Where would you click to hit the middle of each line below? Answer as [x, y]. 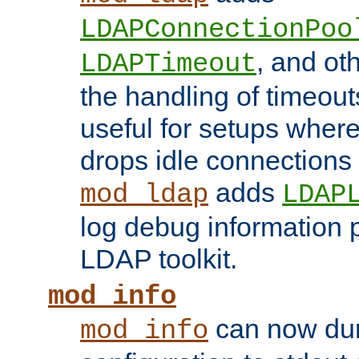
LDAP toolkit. [159, 259]
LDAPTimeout [168, 65]
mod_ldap [144, 195]
